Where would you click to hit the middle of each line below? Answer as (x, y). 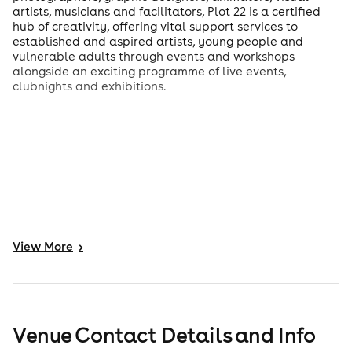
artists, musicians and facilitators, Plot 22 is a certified (167, 12)
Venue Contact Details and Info (164, 335)
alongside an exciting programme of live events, (149, 71)
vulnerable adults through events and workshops (154, 57)
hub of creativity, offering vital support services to (155, 27)
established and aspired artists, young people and (158, 42)
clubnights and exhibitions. (89, 86)
